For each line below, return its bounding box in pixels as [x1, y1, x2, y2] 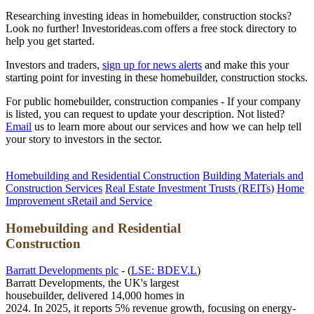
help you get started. [6, 35, 95, 47]
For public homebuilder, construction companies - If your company [6, 95, 301, 107]
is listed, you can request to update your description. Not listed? [6, 108, 285, 120]
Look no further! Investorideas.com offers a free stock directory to [6, 22, 296, 34]
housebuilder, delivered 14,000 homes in [6, 289, 184, 302]
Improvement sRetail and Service [6, 195, 152, 207]
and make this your [202, 59, 289, 71]
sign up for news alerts [102, 59, 202, 71]
